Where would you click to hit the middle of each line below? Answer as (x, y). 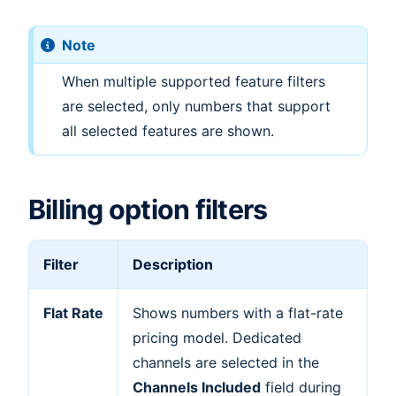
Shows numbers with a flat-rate (238, 312)
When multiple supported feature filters (193, 82)
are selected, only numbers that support (196, 107)
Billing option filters (148, 210)
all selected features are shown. (168, 131)
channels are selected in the (226, 362)
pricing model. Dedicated (217, 337)
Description (173, 264)
